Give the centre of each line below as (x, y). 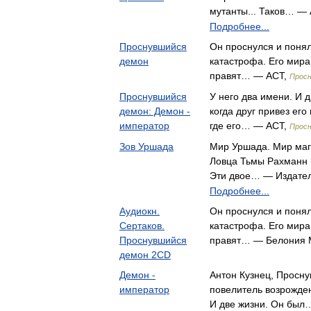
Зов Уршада (146, 146)
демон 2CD (145, 255)
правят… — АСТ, (250, 76)
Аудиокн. (140, 211)
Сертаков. (142, 226)
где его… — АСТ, (250, 126)
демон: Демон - (155, 111)
